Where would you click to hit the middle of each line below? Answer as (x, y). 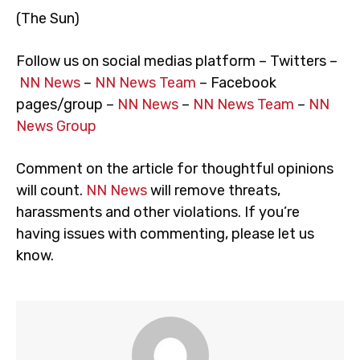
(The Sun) (48, 18)
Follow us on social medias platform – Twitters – (177, 61)
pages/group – (67, 104)
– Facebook (236, 83)
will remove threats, (214, 190)
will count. (51, 190)
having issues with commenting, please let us (165, 234)
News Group (56, 126)
